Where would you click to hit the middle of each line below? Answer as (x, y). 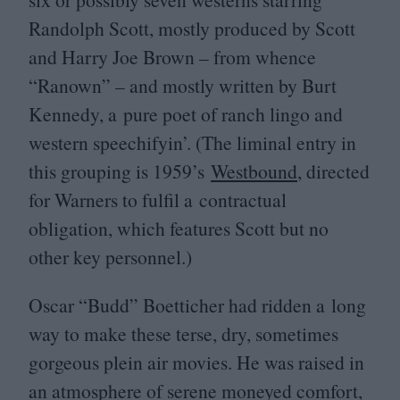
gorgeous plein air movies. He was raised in (196, 362)
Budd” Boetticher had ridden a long (227, 304)
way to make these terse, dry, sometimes (183, 333)
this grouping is (91, 171)
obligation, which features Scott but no (179, 229)
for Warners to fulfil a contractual (158, 200)
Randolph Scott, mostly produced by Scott (192, 29)
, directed (333, 171)
